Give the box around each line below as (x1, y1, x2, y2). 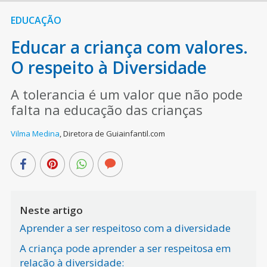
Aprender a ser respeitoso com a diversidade (19, 221, 231, 235)
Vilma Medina (10, 128, 60, 139)
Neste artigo (19, 203, 83, 218)
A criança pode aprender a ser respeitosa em (19, 241, 231, 256)
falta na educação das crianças (10, 101, 203, 119)
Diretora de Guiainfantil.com (63, 128, 165, 139)
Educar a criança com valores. (10, 36, 248, 59)
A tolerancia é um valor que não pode (10, 85, 243, 104)
